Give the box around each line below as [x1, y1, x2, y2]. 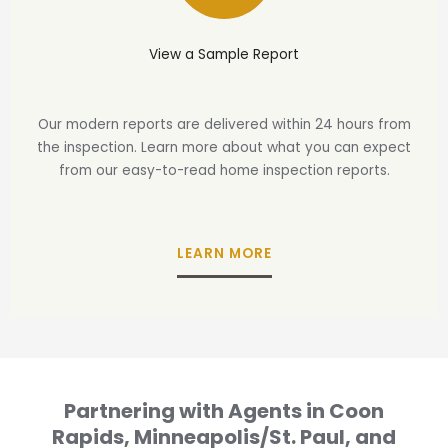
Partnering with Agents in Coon [64, 397, 384, 426]
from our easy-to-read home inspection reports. [58, 161, 390, 181]
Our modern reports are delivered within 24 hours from [37, 115, 411, 135]
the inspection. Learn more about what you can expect [37, 138, 411, 158]
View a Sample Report [149, 45, 299, 65]
